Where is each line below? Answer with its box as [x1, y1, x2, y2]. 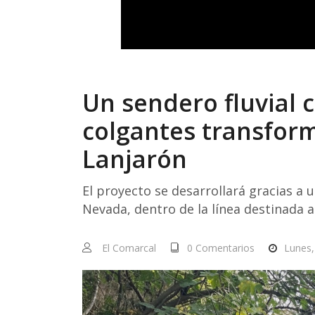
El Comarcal [102, 241, 156, 255]
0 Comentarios [187, 241, 255, 255]
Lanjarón [82, 143, 187, 176]
